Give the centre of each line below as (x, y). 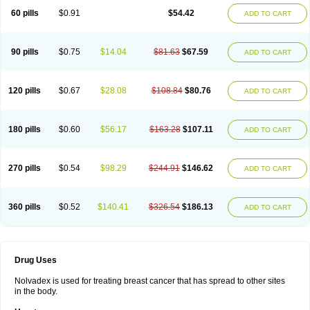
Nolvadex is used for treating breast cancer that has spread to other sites (150, 281)
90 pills (25, 52)
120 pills (25, 91)
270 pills (25, 168)
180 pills (25, 129)
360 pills (25, 207)
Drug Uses (36, 260)
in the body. (36, 291)
